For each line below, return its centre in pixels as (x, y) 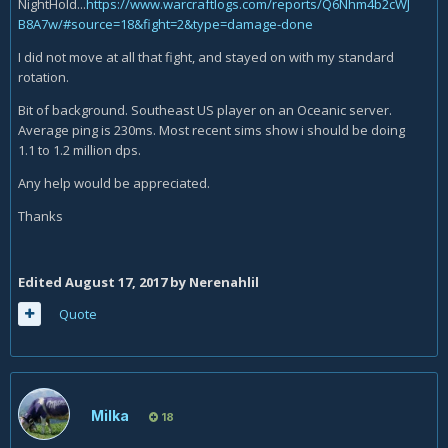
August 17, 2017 (116, 282)
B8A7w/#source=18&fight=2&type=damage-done (165, 24)
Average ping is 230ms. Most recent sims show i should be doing (211, 130)
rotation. (45, 77)
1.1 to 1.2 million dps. (79, 150)
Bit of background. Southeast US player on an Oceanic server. (205, 110)
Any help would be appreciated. (114, 183)
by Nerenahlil (213, 282)
